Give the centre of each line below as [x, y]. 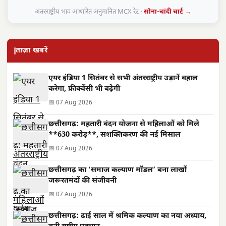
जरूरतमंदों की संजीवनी [82, 181]
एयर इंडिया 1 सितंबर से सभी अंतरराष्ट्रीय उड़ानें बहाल [123, 78]
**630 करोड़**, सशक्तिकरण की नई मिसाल [115, 135]
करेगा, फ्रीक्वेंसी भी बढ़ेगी [84, 89]
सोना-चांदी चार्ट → [167, 12]
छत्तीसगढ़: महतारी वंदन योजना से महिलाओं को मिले [124, 124]
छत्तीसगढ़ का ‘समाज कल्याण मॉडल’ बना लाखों [118, 170]
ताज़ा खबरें [32, 51]
